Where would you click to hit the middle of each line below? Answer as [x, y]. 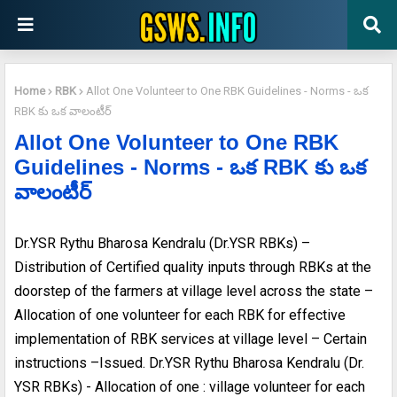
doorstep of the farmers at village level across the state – [194, 291]
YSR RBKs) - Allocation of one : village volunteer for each [190, 386]
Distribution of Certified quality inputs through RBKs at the [193, 267]
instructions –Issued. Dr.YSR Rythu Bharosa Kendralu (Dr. [189, 362]
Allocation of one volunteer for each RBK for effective [180, 315]
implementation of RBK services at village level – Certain [191, 339]
